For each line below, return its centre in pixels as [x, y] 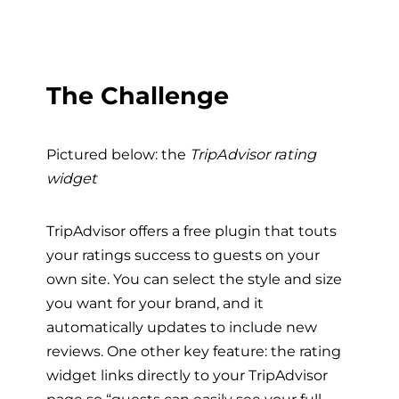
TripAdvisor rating [253, 154]
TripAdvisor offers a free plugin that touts [191, 231]
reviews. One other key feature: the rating [194, 351]
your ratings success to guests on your [183, 255]
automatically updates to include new [182, 327]
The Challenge [138, 95]
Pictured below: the [118, 154]
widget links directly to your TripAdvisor [187, 375]
